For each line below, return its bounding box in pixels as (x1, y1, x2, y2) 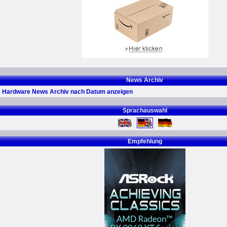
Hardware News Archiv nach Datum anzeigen (2, 88, 133, 95)
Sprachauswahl (122, 107, 167, 114)
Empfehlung (127, 138, 162, 145)
